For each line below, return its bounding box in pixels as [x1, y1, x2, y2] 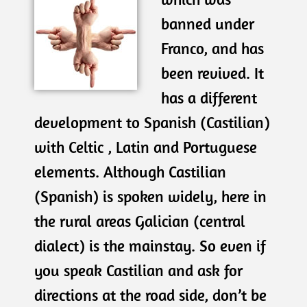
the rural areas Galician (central [34, 211, 245, 231]
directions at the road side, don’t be [34, 285, 267, 305]
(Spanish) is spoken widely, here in [34, 186, 267, 206]
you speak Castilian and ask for [34, 260, 243, 280]
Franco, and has [160, 38, 264, 58]
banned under [160, 14, 254, 34]
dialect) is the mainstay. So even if [34, 236, 266, 256]
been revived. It [160, 63, 264, 83]
